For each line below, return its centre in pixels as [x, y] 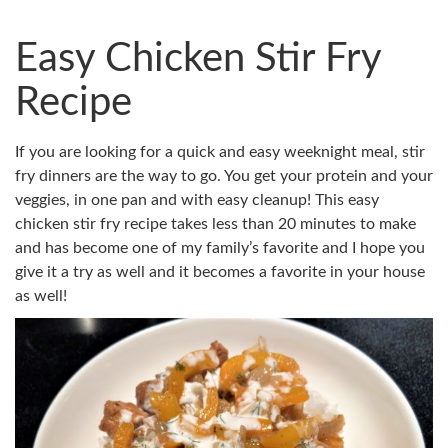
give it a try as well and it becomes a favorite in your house [220, 272]
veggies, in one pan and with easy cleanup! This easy [197, 200]
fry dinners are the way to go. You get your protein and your [224, 176]
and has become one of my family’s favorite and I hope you [220, 248]
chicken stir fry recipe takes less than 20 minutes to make [215, 224]
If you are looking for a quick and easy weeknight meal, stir [220, 152]
